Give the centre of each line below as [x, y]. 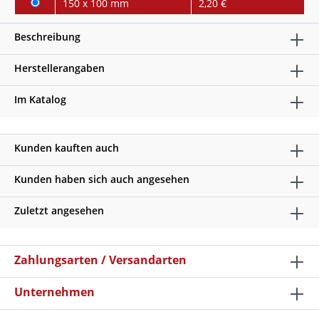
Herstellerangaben [59, 68]
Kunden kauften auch [67, 148]
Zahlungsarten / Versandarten [100, 260]
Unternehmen [54, 292]
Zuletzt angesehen [59, 210]
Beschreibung [47, 37]
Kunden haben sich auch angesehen [102, 179]
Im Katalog [40, 99]
